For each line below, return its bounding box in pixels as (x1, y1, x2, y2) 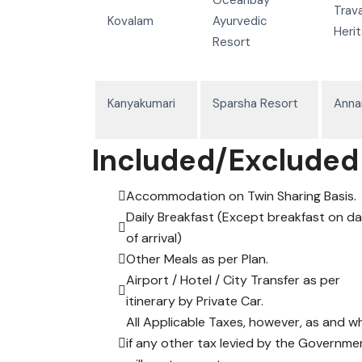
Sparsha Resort (213, 95, 298, 112)
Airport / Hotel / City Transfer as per (126, 271, 340, 288)
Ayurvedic (213, 12, 267, 29)
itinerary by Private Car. (126, 292, 263, 309)
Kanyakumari (107, 95, 175, 112)
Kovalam (107, 12, 154, 29)
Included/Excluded (92, 141, 359, 179)
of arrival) (126, 229, 182, 246)
